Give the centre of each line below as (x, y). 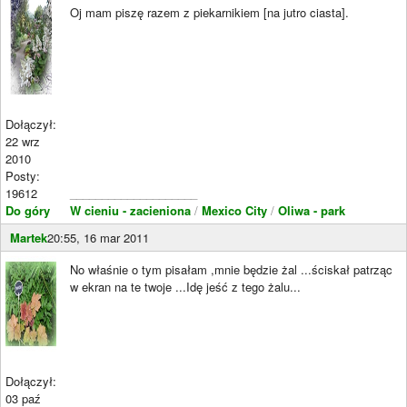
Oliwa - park (312, 210)
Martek (29, 238)
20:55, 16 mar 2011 (98, 238)
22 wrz (23, 141)
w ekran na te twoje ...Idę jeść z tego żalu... (185, 287)
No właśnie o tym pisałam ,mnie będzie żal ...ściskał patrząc (231, 269)
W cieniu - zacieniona (130, 210)
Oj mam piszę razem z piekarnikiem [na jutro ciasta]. (209, 12)
